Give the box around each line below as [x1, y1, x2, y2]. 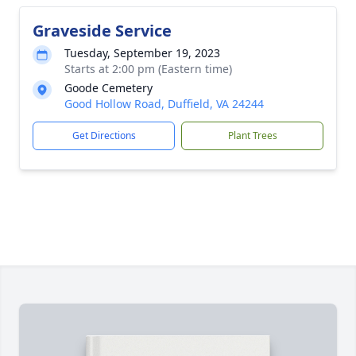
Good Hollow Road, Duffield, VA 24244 [64, 96, 264, 111]
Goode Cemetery [64, 80, 153, 95]
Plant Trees [227, 129, 277, 142]
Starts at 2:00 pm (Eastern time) [64, 61, 232, 76]
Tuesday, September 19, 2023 [64, 45, 220, 60]
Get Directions [72, 129, 136, 142]
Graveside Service [33, 20, 172, 41]
